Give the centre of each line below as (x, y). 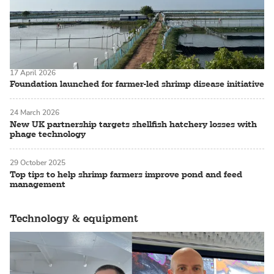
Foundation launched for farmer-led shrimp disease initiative (137, 84)
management (38, 184)
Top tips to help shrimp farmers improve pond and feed (126, 174)
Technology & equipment (74, 218)
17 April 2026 (33, 72)
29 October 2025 (38, 163)
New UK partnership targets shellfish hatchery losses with (133, 124)
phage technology (48, 134)
